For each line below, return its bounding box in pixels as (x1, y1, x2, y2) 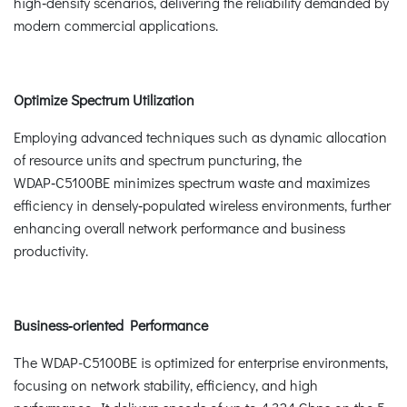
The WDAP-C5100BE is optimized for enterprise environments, (14, 352, 388, 372)
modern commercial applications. (14, 15, 218, 35)
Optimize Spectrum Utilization (14, 89, 198, 109)
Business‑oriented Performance (14, 314, 208, 334)
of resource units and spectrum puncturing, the (14, 149, 302, 169)
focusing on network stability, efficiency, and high (14, 374, 318, 394)
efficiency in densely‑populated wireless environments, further (14, 194, 391, 214)
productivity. (14, 240, 88, 260)
